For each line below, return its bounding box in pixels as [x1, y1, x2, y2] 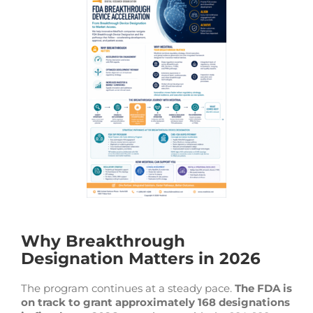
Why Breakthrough [20, 231, 185, 251]
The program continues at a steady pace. [20, 281, 235, 295]
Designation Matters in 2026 [20, 248, 261, 268]
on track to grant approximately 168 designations [20, 295, 290, 309]
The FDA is [234, 281, 292, 295]
